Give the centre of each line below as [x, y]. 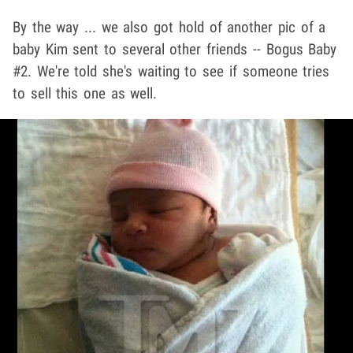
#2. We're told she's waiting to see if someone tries [171, 72]
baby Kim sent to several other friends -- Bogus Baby [175, 50]
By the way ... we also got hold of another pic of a [169, 28]
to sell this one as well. [85, 94]
